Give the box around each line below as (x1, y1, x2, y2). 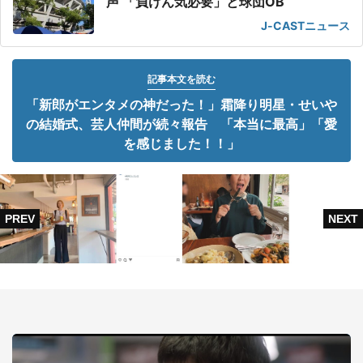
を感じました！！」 (123, 135, 240, 152)
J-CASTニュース (261, 19, 350, 32)
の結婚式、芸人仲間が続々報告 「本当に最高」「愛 (26, 116, 337, 132)
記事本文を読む (147, 73, 216, 85)
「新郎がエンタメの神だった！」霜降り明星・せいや (26, 96, 337, 113)
